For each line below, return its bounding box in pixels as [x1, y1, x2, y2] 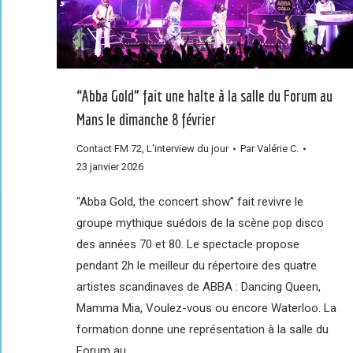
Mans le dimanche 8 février [76, 110, 216, 129]
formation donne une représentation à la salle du [76, 322, 329, 337]
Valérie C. [257, 143, 299, 155]
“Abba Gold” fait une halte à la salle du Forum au [76, 87, 333, 106]
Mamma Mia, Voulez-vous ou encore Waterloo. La [76, 301, 336, 316]
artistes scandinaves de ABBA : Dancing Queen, [76, 280, 321, 295]
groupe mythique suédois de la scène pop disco [76, 216, 324, 231]
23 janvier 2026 [76, 161, 143, 173]
